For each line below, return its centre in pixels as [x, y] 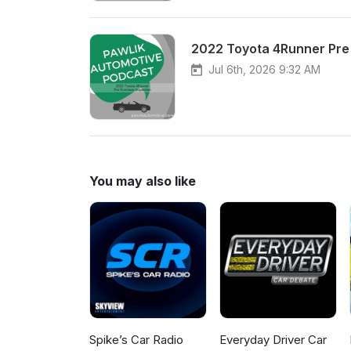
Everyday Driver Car [273, 340]
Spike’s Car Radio [136, 340]
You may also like [143, 181]
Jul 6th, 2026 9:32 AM [264, 69]
